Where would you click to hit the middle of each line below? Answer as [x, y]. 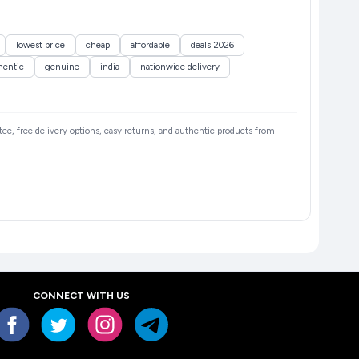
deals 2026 [212, 45]
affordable [150, 45]
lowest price [40, 45]
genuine [62, 67]
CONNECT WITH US [81, 296]
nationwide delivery [179, 67]
